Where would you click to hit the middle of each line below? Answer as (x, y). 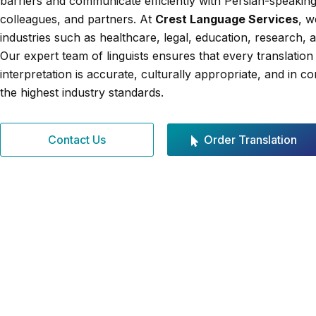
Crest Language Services (227, 19)
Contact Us (77, 140)
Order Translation (250, 140)
